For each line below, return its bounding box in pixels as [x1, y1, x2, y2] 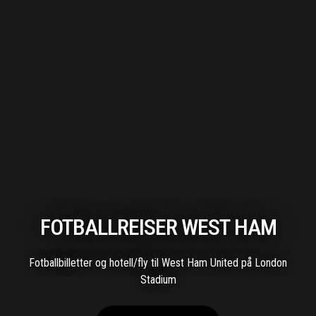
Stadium [140, 273, 176, 287]
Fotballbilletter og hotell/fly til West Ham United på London [29, 256, 287, 270]
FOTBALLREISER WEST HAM [39, 214, 276, 241]
